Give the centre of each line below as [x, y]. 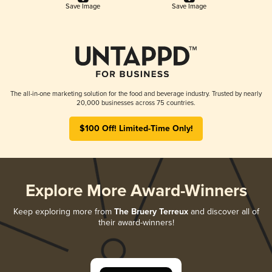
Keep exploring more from [63, 211]
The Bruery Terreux [151, 212]
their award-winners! [136, 222]
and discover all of [223, 211]
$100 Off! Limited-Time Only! [136, 128]
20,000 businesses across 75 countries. [136, 103]
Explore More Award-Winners [136, 191]
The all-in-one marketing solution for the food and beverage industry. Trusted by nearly [136, 93]
